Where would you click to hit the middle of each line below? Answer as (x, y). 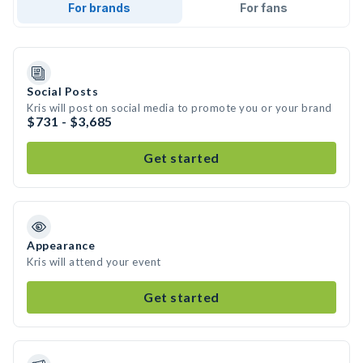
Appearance (61, 245)
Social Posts (62, 91)
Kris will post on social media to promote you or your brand (179, 108)
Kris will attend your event (94, 262)
